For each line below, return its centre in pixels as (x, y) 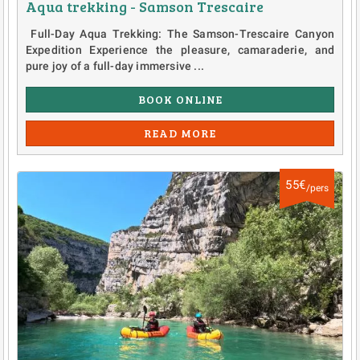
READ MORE (180, 133)
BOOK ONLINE (180, 100)
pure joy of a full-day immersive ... (115, 66)
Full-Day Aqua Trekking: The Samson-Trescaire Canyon (180, 34)
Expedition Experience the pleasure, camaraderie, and (180, 50)
